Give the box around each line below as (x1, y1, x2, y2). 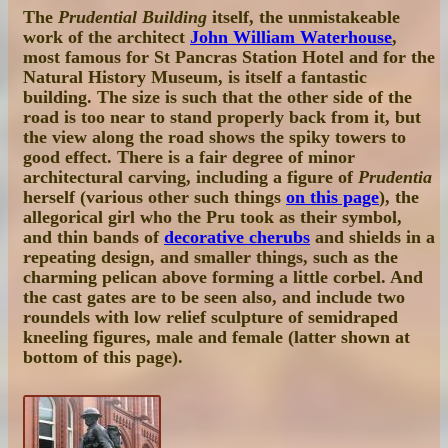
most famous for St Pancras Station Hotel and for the (23, 47, 435, 68)
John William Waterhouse (190, 27, 392, 48)
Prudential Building (58, 7, 207, 28)
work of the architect (23, 27, 190, 48)
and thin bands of (23, 227, 164, 248)
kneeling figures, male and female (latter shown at (23, 327, 410, 348)
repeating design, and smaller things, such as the (23, 247, 398, 268)
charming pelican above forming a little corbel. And (23, 267, 423, 288)
